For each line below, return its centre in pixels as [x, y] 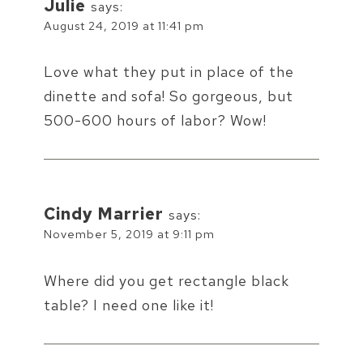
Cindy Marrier [104, 214]
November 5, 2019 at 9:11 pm [129, 234]
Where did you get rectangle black [167, 280]
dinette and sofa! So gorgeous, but [169, 96]
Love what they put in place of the [169, 72]
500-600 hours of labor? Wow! [155, 121]
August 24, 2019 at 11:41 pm [124, 25]
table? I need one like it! [129, 305]
